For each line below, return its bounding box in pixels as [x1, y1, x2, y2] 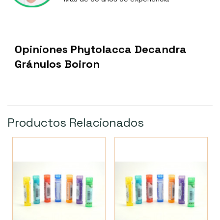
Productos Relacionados [7, 115, 144, 131]
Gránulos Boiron [15, 57, 100, 71]
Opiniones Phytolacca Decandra [15, 42, 187, 56]
